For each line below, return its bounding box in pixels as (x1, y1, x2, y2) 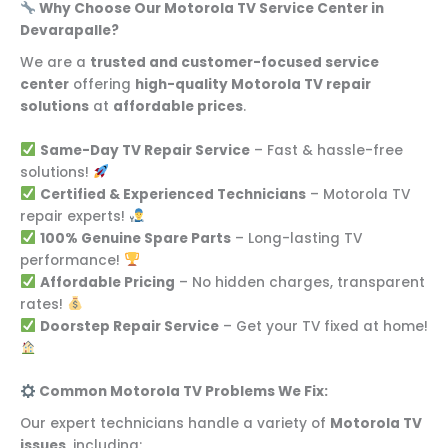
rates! (20, 294, 67, 314)
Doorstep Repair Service (39, 316, 219, 336)
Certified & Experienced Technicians (39, 184, 306, 204)
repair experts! (20, 206, 129, 226)
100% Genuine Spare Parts (39, 228, 231, 248)
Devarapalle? (20, 21, 119, 41)
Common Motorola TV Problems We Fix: (38, 382, 328, 402)
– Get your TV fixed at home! (218, 316, 428, 336)
